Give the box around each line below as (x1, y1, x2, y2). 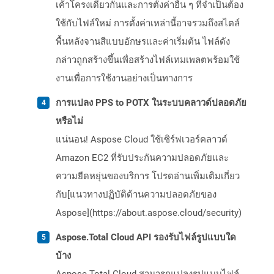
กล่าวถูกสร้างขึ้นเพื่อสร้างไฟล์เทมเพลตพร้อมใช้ (56, 54, 240, 66)
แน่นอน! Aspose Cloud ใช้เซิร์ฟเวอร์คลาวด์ (56, 134, 228, 146)
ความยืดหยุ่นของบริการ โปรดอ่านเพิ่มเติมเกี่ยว (56, 171, 240, 182)
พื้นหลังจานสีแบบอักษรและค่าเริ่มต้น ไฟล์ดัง (56, 36, 230, 48)
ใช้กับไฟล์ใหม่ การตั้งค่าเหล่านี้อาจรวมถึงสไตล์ (56, 18, 240, 29)
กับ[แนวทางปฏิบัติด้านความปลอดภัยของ (56, 189, 217, 201)
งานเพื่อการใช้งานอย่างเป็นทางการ (56, 73, 193, 84)
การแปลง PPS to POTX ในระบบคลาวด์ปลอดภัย (56, 97, 246, 109)
